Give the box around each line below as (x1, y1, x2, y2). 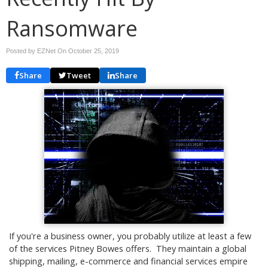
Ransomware (6, 14, 138, 43)
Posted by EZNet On (6, 47, 68, 54)
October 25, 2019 (68, 47, 119, 54)
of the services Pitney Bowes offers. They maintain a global (9, 243, 246, 254)
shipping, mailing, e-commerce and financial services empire (9, 255, 248, 267)
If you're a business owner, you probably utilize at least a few (9, 230, 251, 242)
